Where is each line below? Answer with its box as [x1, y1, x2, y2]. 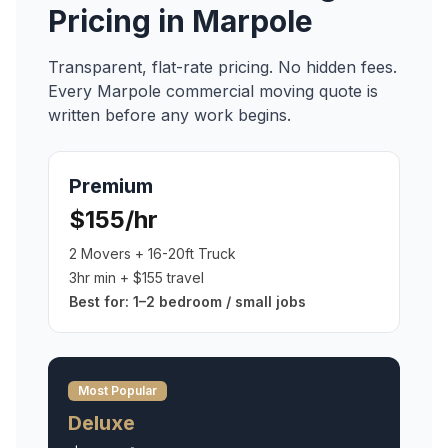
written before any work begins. [48, 105, 291, 125]
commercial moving [166, 81, 314, 101]
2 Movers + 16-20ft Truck [69, 245, 236, 262]
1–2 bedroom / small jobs [133, 293, 306, 310]
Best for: [69, 293, 133, 310]
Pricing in [48, 3, 192, 39]
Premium [69, 174, 153, 198]
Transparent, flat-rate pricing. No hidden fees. [48, 57, 397, 77]
